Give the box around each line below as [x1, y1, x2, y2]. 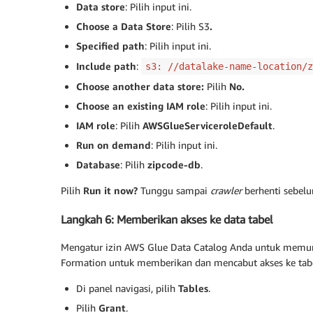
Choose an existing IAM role [76, 100, 205, 112]
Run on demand [76, 139, 151, 152]
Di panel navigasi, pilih [76, 282, 178, 295]
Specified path [76, 40, 145, 52]
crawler [210, 184, 242, 197]
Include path [76, 60, 136, 73]
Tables [178, 282, 208, 295]
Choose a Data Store [76, 20, 171, 33]
